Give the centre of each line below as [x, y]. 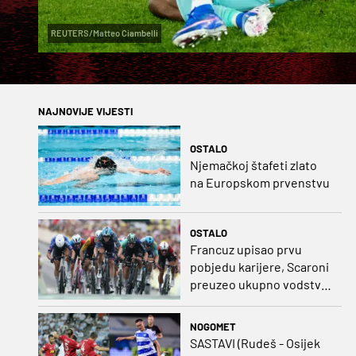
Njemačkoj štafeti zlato [253, 164]
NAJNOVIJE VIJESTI [85, 112]
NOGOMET [213, 327]
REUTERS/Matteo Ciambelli [104, 33]
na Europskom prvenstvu [259, 182]
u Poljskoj [216, 302]
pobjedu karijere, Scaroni [259, 267]
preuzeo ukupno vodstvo [259, 284]
